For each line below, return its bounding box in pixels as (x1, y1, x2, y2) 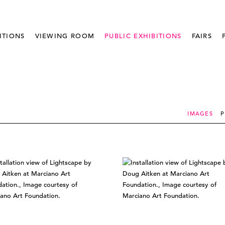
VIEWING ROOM (35, 32, 95, 40)
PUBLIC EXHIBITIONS (104, 32, 182, 40)
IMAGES (187, 110, 213, 117)
